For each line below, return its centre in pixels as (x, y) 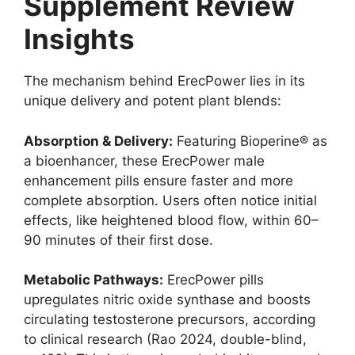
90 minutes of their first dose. (118, 240)
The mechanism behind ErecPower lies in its (164, 81)
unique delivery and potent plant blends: (153, 101)
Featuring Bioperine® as (250, 141)
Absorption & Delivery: (98, 141)
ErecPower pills (214, 280)
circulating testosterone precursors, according (170, 320)
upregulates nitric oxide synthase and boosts (167, 300)
